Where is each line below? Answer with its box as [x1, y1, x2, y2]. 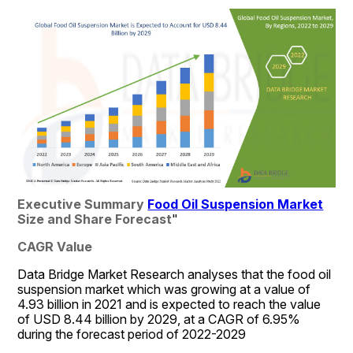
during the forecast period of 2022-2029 [17, 325, 247, 342]
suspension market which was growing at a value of [17, 281, 311, 297]
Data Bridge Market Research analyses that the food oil [17, 266, 332, 282]
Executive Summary [17, 195, 148, 212]
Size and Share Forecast [17, 210, 173, 227]
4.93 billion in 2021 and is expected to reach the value [17, 295, 321, 312]
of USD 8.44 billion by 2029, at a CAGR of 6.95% [17, 310, 301, 327]
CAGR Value [17, 238, 93, 255]
